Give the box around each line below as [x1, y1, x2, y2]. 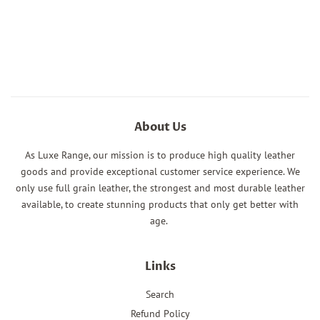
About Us [134, 119, 186, 136]
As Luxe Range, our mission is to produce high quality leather [25, 149, 295, 162]
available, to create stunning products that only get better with [21, 198, 299, 211]
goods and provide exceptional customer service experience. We [20, 165, 300, 179]
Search [146, 288, 174, 301]
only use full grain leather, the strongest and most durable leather [15, 181, 305, 195]
